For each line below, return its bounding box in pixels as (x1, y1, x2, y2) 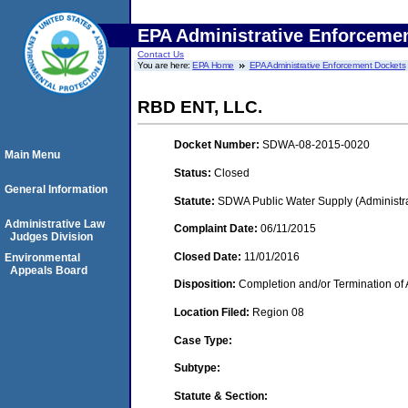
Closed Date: (174, 250, 244, 263)
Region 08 (252, 305, 304, 319)
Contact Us (138, 49, 184, 59)
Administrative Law (5, 218, 105, 230)
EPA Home (192, 60, 235, 70)
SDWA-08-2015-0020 (262, 138, 370, 152)
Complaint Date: (174, 222, 260, 236)
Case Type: (174, 333, 232, 347)
